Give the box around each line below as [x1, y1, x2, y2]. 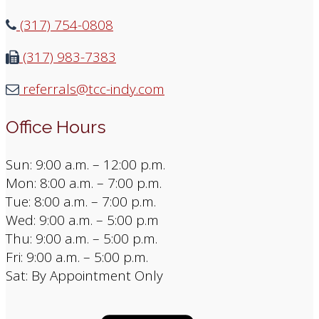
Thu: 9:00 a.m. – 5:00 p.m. [6, 229, 157, 248]
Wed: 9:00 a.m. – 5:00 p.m [6, 210, 159, 229]
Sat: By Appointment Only [6, 266, 163, 285]
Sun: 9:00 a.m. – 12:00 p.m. [6, 155, 165, 174]
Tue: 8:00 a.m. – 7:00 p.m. [6, 192, 156, 211]
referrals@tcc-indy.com [19, 79, 164, 98]
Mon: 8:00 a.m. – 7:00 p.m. [6, 173, 162, 192]
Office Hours [6, 115, 106, 137]
